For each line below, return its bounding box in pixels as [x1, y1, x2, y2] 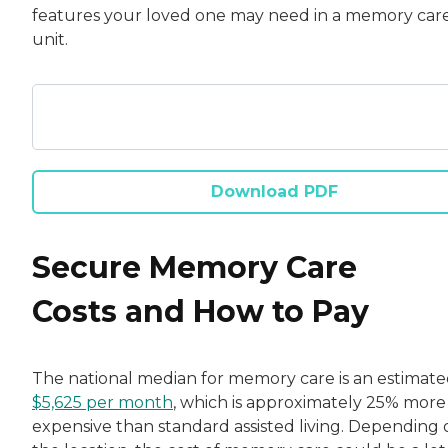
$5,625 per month [32, 392, 173, 412]
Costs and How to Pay [32, 292, 369, 330]
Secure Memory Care [32, 248, 357, 286]
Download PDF [210, 182, 338, 202]
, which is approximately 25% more [173, 392, 446, 412]
